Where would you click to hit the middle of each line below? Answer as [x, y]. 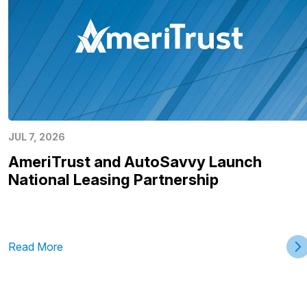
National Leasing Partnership [113, 179]
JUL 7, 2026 [36, 136]
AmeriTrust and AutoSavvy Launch [135, 161]
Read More [35, 246]
